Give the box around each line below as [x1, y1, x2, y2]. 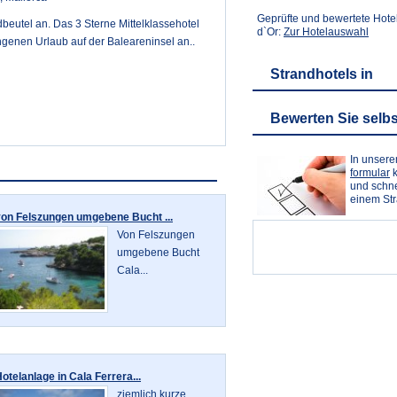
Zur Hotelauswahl [284, 26, 369, 38]
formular [350, 167, 390, 179]
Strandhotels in [270, 66, 373, 82]
